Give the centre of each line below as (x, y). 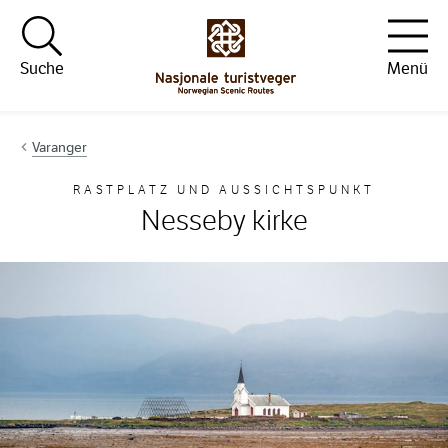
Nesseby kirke (224, 221)
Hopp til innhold (85, 35)
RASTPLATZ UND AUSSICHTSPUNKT (224, 190)
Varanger (59, 147)
